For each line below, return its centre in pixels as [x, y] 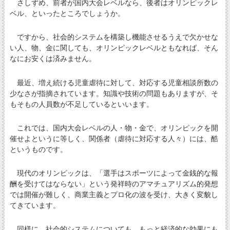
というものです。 [38, 149]
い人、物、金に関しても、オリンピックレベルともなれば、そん [114, 48]
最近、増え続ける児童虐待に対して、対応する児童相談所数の [114, 82]
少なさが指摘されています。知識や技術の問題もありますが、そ [114, 93]
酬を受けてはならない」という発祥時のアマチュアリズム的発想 [114, 184]
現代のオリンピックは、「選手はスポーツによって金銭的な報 [114, 173]
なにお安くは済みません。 [53, 59]
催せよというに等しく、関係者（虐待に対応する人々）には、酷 [114, 138]
